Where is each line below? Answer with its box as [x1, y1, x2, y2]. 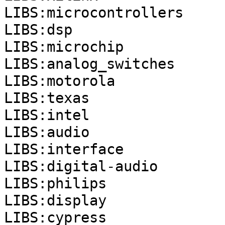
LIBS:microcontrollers [4, 4, 183, 21]
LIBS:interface [4, 141, 124, 158]
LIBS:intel [4, 106, 89, 124]
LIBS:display [4, 192, 106, 209]
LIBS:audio [4, 124, 89, 141]
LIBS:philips [4, 175, 106, 192]
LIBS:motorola [4, 72, 115, 89]
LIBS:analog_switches [4, 55, 175, 72]
